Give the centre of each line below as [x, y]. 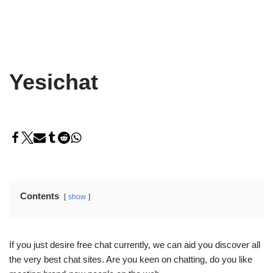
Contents [40, 196]
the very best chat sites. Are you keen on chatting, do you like [131, 259]
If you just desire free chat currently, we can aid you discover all [135, 244]
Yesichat [54, 82]
